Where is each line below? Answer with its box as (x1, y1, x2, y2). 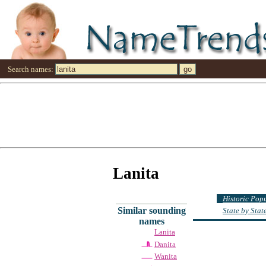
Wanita (154, 252, 177, 261)
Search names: (8, 64, 54, 74)
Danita (154, 239, 176, 249)
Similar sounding (117, 205, 186, 216)
